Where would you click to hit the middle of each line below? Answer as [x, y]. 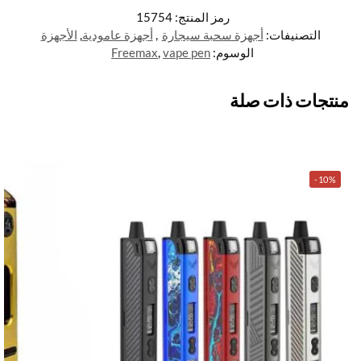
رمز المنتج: [201, 17]
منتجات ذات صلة [289, 101]
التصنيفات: [292, 35]
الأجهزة [59, 35]
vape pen [187, 53]
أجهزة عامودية [117, 35]
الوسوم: [232, 53]
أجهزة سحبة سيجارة [212, 35]
